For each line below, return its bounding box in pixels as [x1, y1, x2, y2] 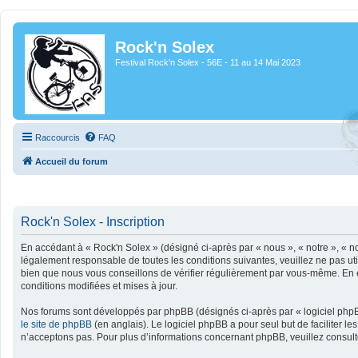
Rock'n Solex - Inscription [21, 214, 165, 229]
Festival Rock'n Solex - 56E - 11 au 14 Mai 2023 [115, 58, 300, 67]
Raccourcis [35, 133, 80, 142]
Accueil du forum [35, 157, 108, 166]
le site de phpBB [21, 318, 92, 330]
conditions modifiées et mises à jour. [21, 280, 177, 292]
